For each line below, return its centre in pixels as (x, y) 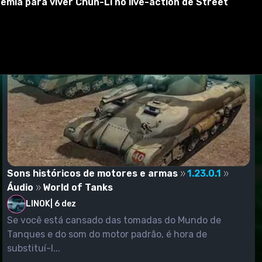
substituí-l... (34, 248)
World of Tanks (78, 187)
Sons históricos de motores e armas (92, 173)
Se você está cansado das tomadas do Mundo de (114, 220)
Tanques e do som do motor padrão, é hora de (107, 234)
